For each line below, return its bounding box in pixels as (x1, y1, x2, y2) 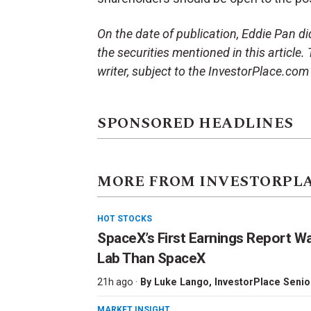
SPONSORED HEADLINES (97, 112, 294, 135)
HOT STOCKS (97, 214, 152, 224)
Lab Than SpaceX (97, 250, 205, 267)
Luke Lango (154, 276, 209, 288)
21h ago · (97, 276, 137, 288)
